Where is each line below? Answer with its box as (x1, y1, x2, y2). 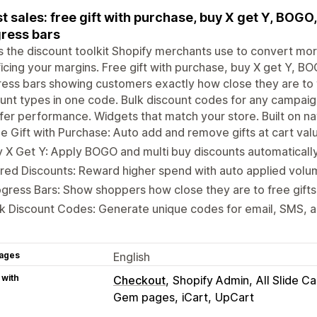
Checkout (113, 272, 166, 287)
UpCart (215, 289, 254, 304)
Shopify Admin (173, 272, 249, 287)
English (113, 249, 150, 264)
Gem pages (113, 289, 175, 304)
